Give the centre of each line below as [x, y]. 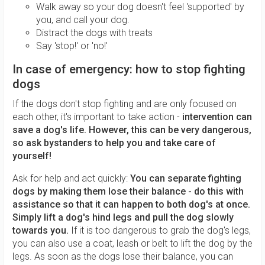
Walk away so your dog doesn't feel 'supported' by [140, 7]
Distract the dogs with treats [94, 33]
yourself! [32, 156]
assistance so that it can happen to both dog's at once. [131, 204]
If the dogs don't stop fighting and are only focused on [125, 104]
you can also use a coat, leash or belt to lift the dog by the [132, 243]
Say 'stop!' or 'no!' [73, 46]
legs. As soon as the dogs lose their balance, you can [123, 256]
